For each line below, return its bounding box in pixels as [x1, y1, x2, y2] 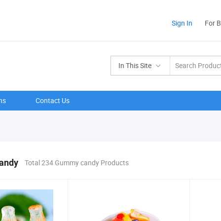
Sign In [172, 18, 192, 28]
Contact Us [36, 96, 70, 105]
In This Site [118, 61, 151, 70]
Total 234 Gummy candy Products [25, 158, 129, 167]
